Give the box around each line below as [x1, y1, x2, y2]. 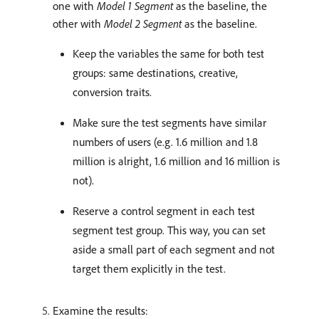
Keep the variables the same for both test [73, 46, 264, 61]
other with [53, 16, 104, 31]
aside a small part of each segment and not [73, 242, 275, 256]
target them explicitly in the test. [73, 261, 226, 276]
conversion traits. [73, 85, 152, 99]
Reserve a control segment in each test [73, 204, 255, 218]
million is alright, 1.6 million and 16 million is [73, 154, 280, 168]
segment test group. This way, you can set [73, 223, 266, 237]
